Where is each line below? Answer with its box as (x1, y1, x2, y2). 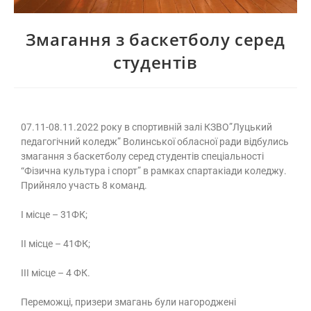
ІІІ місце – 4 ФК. (21, 267, 90, 279)
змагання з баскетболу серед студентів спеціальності (21, 151, 264, 162)
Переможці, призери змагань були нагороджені (21, 296, 236, 308)
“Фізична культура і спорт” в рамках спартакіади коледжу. (21, 165, 287, 177)
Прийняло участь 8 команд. (21, 180, 147, 192)
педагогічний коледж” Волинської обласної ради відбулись (21, 136, 289, 148)
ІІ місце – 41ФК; (21, 238, 90, 250)
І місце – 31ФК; (21, 209, 87, 221)
